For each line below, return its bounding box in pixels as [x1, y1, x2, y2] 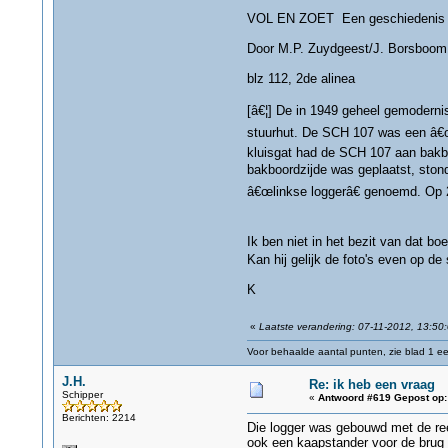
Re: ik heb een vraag [308, 377, 435, 392]
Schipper [61, 389, 103, 400]
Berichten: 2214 [61, 412, 136, 423]
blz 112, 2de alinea [246, 71, 355, 86]
